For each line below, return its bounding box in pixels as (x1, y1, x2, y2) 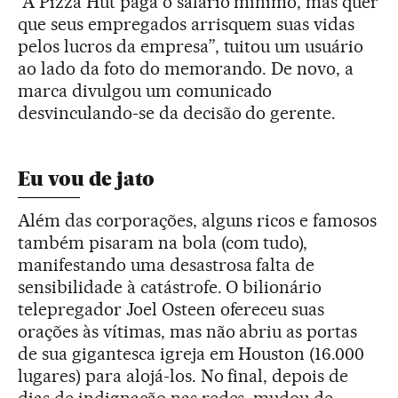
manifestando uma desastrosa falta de (18, 254, 315, 276)
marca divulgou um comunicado (18, 80, 273, 102)
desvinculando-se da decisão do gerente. (18, 102, 337, 124)
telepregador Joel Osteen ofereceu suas (18, 298, 325, 321)
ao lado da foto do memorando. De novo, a (18, 58, 354, 80)
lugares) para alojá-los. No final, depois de (18, 365, 349, 387)
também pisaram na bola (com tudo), (18, 232, 308, 254)
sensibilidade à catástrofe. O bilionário (18, 276, 322, 298)
